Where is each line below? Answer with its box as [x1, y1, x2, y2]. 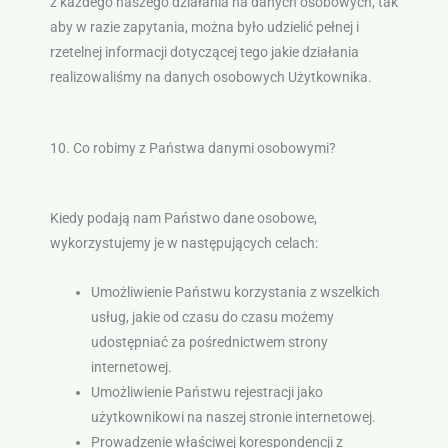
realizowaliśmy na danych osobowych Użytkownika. [49, 68, 372, 85]
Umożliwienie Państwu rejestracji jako [90, 384, 323, 401]
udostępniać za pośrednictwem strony [90, 334, 328, 351]
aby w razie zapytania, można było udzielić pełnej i [49, 18, 359, 35]
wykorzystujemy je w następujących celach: [49, 235, 318, 252]
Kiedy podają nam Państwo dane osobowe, [49, 210, 317, 227]
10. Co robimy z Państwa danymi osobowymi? [49, 140, 336, 157]
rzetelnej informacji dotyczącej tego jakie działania [49, 43, 359, 60]
